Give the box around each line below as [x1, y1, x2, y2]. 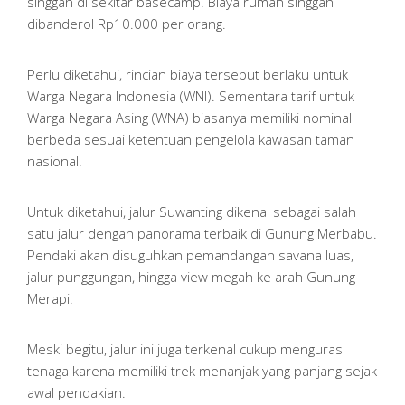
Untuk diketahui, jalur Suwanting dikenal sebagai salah [27, 202, 356, 221]
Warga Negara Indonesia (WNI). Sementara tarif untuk [27, 87, 354, 106]
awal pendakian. [27, 383, 126, 402]
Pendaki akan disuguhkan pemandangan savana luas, [27, 246, 353, 265]
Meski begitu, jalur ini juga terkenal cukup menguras [27, 340, 343, 359]
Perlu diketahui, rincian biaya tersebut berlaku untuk [27, 65, 348, 84]
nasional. [27, 152, 82, 171]
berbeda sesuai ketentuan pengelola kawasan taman [27, 130, 354, 149]
